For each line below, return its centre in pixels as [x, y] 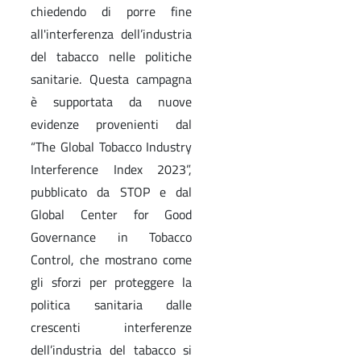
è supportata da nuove [112, 101]
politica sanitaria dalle [112, 304]
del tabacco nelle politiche [112, 56]
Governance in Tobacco [112, 237]
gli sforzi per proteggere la [112, 282]
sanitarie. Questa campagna [112, 79]
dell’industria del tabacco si [112, 349]
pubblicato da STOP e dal [112, 191]
